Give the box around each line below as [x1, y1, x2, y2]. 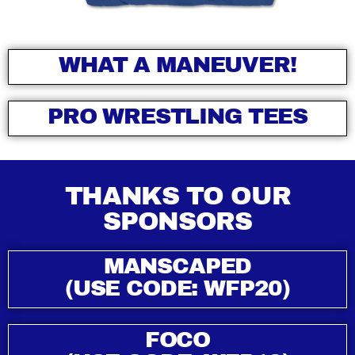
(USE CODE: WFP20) [64, 275, 291, 300]
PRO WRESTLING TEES [47, 103, 308, 128]
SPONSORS [103, 207, 252, 235]
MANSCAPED [103, 253, 252, 278]
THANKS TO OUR [64, 181, 291, 210]
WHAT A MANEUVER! [59, 52, 296, 77]
